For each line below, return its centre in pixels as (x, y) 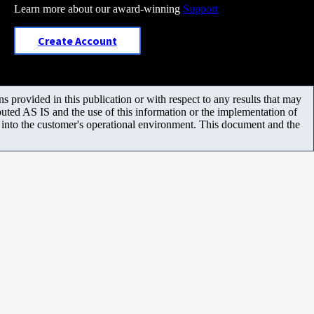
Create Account (77, 41)
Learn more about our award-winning (98, 9)
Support (200, 9)
